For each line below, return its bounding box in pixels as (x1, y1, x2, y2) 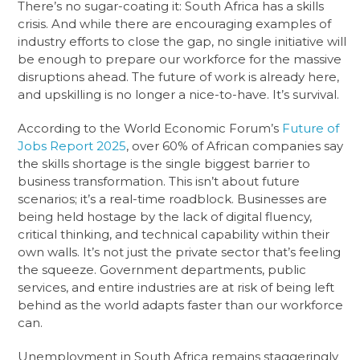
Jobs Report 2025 (18, 137, 127, 153)
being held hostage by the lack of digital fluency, (18, 208, 313, 224)
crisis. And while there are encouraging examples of (18, 15, 332, 31)
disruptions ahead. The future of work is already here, (18, 68, 340, 84)
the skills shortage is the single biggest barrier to (18, 155, 311, 171)
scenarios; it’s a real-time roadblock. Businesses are (18, 190, 328, 207)
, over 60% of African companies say (126, 137, 344, 153)
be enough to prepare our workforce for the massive (18, 51, 342, 67)
